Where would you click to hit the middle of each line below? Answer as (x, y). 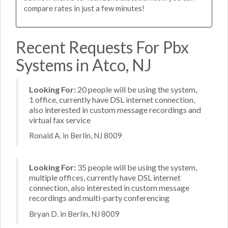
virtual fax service (60, 120)
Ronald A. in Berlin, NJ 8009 (76, 135)
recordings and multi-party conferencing (99, 198)
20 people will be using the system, (136, 89)
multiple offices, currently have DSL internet (105, 177)
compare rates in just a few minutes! (84, 8)
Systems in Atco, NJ (84, 65)
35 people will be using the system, (136, 167)
